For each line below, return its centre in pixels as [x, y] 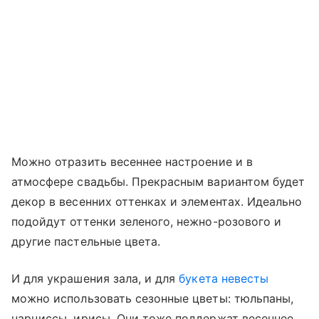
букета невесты [224, 279]
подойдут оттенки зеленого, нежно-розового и [147, 222]
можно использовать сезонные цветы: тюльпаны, [153, 299]
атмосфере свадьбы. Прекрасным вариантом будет [158, 182]
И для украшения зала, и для [95, 279]
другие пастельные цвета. [86, 242]
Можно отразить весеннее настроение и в [132, 162]
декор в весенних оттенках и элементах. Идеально [157, 202]
